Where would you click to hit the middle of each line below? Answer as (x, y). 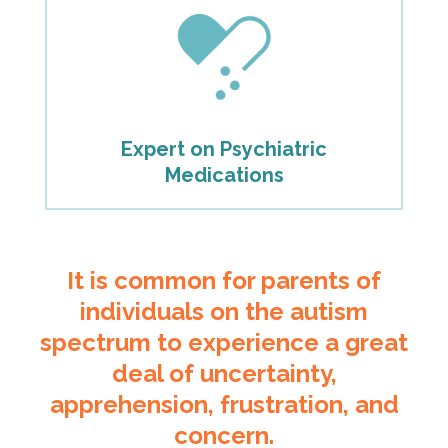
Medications (224, 174)
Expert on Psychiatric (224, 148)
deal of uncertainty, (224, 373)
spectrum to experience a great (224, 342)
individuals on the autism (224, 311)
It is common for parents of (224, 280)
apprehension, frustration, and (224, 404)
